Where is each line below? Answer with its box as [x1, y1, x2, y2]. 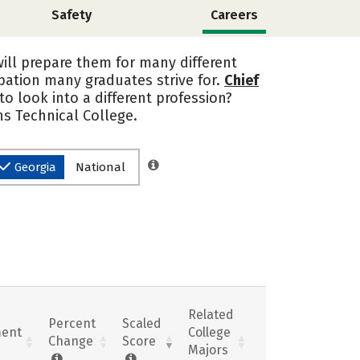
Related [188, 306, 234, 322]
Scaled [122, 315, 162, 331]
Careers [210, 7, 258, 22]
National [76, 160, 125, 174]
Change [48, 333, 93, 349]
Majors [188, 342, 228, 358]
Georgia [14, 160, 56, 174]
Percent [48, 315, 96, 331]
